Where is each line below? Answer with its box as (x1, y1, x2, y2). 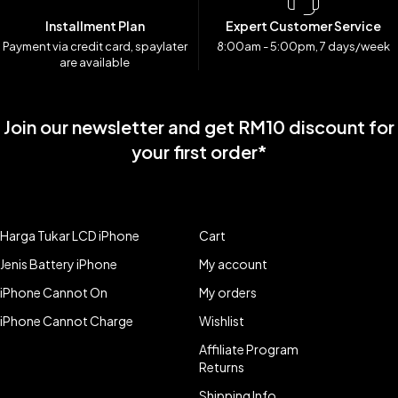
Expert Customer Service (225, 18, 381, 34)
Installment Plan (44, 18, 145, 34)
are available (60, 55, 130, 69)
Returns (199, 359, 244, 375)
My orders (199, 284, 257, 300)
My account (199, 256, 267, 272)
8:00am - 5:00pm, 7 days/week (216, 39, 390, 53)
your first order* (131, 140, 267, 163)
